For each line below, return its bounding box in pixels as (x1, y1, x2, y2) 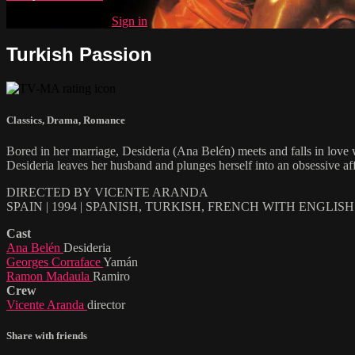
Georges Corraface (6, 254, 103, 269)
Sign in (112, 13, 147, 28)
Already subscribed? (6, 13, 112, 28)
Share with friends (6, 329, 87, 342)
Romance (83, 113, 125, 126)
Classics (6, 113, 42, 126)
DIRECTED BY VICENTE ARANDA (6, 185, 208, 199)
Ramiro (93, 269, 130, 283)
